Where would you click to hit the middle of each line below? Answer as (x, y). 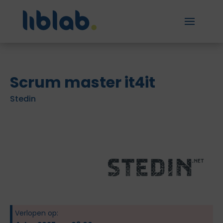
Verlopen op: (37, 213)
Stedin (23, 99)
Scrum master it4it (83, 83)
